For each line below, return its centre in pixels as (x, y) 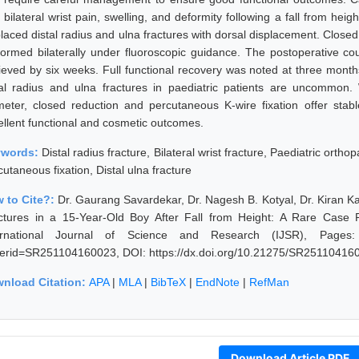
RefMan (269, 282)
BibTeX (168, 282)
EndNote (218, 282)
